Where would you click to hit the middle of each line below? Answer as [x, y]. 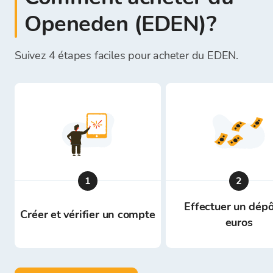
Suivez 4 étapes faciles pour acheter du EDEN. [126, 55]
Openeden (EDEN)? [120, 24]
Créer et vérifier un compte [88, 214]
